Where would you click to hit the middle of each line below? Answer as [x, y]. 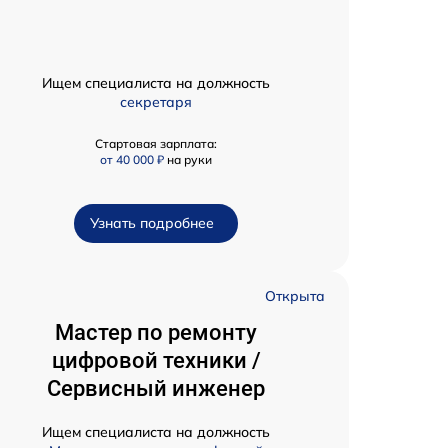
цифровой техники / [156, 361]
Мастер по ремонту [156, 333]
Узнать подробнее [152, 223]
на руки [189, 160]
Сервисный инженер [156, 389]
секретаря [156, 102]
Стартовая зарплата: [156, 144]
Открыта [295, 296]
